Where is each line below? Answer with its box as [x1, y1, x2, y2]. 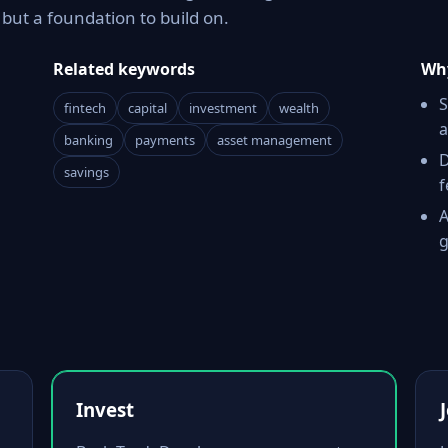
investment [189, 99, 258, 117]
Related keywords [53, 58, 196, 80]
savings [64, 163, 110, 181]
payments [135, 131, 196, 149]
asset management [217, 131, 333, 149]
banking [64, 131, 114, 149]
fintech [64, 99, 107, 117]
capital [128, 99, 168, 117]
